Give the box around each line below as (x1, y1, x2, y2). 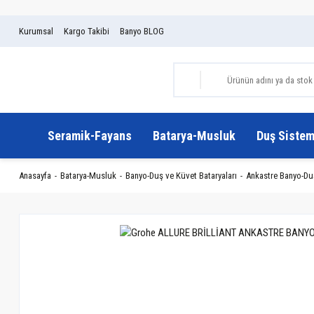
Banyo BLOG (120, 26, 164, 36)
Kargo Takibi (64, 26, 109, 36)
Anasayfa (19, 170, 51, 181)
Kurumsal (19, 26, 53, 36)
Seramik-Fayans (47, 128, 132, 143)
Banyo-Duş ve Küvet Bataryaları (125, 170, 237, 181)
